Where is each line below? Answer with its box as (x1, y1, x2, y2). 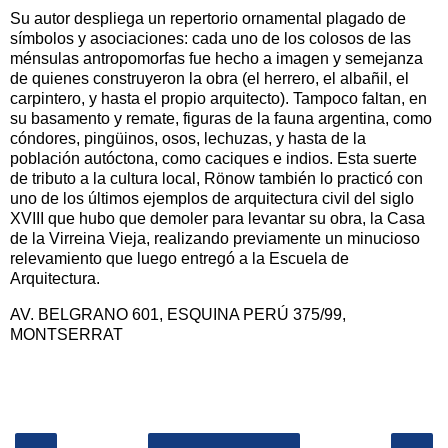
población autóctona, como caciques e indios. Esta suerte (10, 149, 417, 167)
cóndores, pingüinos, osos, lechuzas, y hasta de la (10, 129, 366, 147)
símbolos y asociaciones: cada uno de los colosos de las (10, 29, 411, 47)
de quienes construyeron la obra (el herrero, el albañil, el (10, 69, 409, 87)
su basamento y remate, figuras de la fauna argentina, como (10, 109, 432, 127)
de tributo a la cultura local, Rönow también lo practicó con (10, 169, 423, 187)
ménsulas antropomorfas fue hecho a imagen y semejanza (10, 49, 423, 67)
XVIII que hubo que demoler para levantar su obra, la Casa (10, 209, 425, 227)
